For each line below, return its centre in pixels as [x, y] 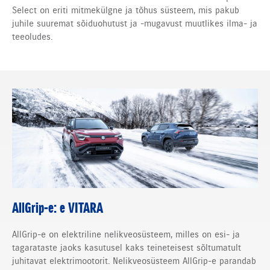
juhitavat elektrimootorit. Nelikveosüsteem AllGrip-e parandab [134, 261]
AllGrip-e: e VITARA [58, 209]
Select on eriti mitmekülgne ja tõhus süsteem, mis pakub [126, 11]
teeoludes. [32, 37]
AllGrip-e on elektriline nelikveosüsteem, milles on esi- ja [126, 234]
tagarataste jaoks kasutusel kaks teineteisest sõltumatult [127, 247]
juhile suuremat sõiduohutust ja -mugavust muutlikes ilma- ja [135, 24]
